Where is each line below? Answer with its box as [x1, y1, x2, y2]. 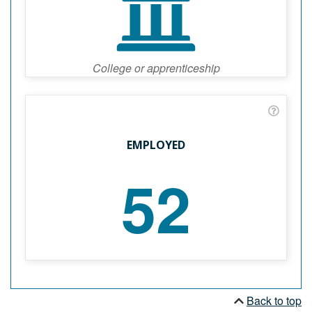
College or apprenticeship [92, 59, 220, 76]
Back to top [247, 292, 302, 309]
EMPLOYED [127, 136, 185, 153]
